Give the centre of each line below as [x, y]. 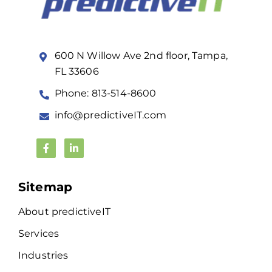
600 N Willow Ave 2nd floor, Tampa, [141, 56]
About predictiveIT [64, 212]
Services [39, 234]
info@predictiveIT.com [110, 115]
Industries [43, 256]
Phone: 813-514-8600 [105, 93]
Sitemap [46, 187]
